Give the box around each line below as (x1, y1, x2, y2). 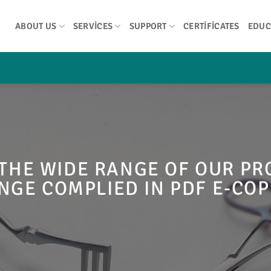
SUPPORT (129, 21, 167, 31)
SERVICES (73, 21, 113, 31)
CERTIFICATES (183, 21, 240, 31)
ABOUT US (15, 21, 57, 31)
